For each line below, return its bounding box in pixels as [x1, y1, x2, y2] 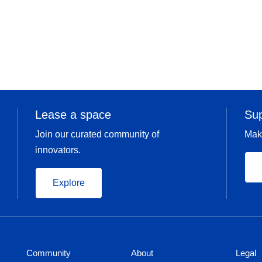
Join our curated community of [35, 129, 159, 139]
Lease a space [35, 108, 111, 121]
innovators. [35, 145, 81, 155]
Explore [52, 178, 85, 188]
